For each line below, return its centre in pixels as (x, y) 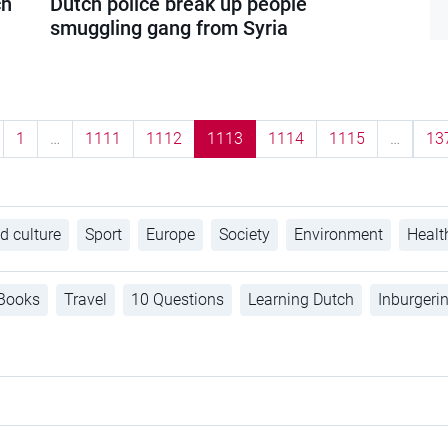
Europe (170, 234)
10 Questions (177, 299)
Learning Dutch (300, 299)
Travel (85, 299)
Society (244, 234)
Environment (338, 234)
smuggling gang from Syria (168, 27)
